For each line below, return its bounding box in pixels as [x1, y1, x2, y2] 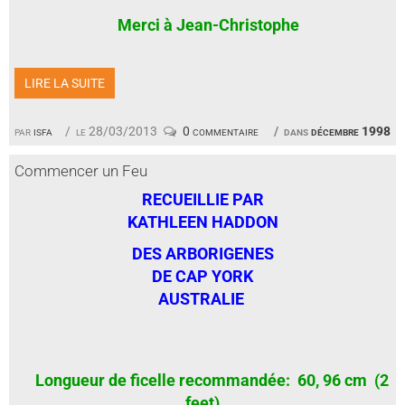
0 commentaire [182, 123, 259, 138]
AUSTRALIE [157, 289, 248, 309]
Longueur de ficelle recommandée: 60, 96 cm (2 [34, 371, 389, 391]
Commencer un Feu [14, 161, 147, 180]
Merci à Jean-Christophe [99, 14, 299, 34]
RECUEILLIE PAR [141, 190, 264, 210]
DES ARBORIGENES [131, 244, 274, 264]
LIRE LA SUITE [24, 75, 105, 90]
